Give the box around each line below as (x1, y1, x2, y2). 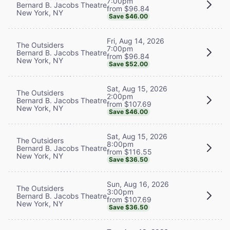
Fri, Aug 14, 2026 (107, 36, 164, 45)
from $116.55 (107, 147, 152, 156)
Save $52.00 (109, 60, 148, 68)
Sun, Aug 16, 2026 (107, 179, 169, 188)
